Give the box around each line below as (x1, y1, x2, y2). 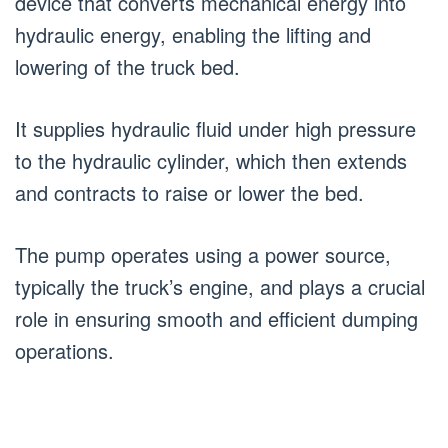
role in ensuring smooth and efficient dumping (15, 303, 418, 333)
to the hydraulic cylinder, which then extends (15, 145, 407, 175)
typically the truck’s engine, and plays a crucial (15, 271, 425, 301)
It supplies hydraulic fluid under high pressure (15, 113, 416, 143)
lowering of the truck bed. (15, 51, 240, 81)
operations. (15, 335, 114, 365)
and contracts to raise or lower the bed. (15, 177, 364, 207)
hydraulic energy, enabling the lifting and (15, 19, 371, 49)
